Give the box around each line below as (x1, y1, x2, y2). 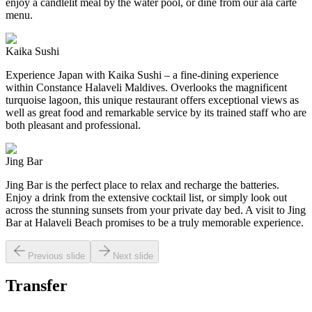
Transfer (6, 276, 68, 295)
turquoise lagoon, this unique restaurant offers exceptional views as (6, 93, 299, 106)
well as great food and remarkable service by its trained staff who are (6, 106, 306, 118)
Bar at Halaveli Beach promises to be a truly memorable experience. (6, 216, 304, 228)
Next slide (113, 250, 153, 261)
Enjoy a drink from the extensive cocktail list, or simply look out (6, 191, 287, 203)
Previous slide (28, 250, 85, 261)
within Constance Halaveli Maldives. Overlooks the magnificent (6, 81, 287, 93)
